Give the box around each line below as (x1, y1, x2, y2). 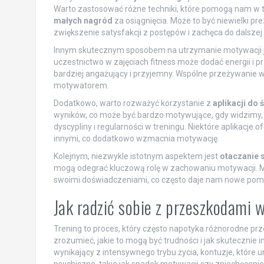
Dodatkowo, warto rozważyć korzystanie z (53, 98, 213, 108)
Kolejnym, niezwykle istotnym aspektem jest (53, 151, 220, 161)
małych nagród (53, 15, 113, 25)
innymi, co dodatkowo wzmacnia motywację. (53, 133, 219, 143)
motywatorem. (53, 80, 109, 90)
